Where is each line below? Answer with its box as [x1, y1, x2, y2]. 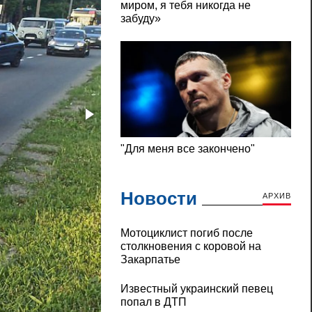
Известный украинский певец [120, 283, 273, 295]
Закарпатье [120, 253, 180, 266]
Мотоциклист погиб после [120, 227, 253, 240]
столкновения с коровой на [120, 240, 261, 253]
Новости [120, 188, 197, 210]
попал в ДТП [120, 296, 187, 309]
